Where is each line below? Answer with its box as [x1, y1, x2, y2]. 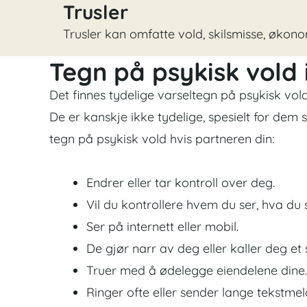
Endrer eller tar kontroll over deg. [86, 174, 275, 191]
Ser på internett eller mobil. [86, 218, 238, 234]
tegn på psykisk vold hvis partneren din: [49, 131, 274, 147]
